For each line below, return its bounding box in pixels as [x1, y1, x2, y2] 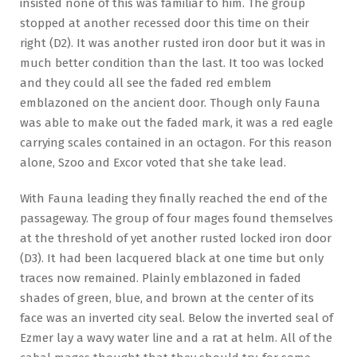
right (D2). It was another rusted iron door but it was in [20, 36, 326, 51]
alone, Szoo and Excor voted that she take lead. [20, 155, 286, 171]
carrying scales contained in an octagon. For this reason [20, 135, 332, 151]
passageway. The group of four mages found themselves [20, 211, 333, 226]
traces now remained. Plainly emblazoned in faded [20, 271, 301, 286]
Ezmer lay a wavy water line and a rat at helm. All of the [20, 331, 332, 346]
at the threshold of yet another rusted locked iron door [20, 231, 331, 246]
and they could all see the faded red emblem [20, 76, 272, 91]
